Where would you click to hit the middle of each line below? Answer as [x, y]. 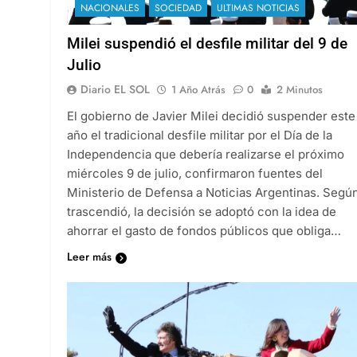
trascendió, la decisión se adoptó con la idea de [202, 211]
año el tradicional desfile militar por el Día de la [200, 135]
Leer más [89, 256]
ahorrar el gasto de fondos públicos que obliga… [204, 230]
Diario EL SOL [115, 89]
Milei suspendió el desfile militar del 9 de [207, 43]
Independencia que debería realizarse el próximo [206, 154]
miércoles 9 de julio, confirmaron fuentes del [195, 173]
